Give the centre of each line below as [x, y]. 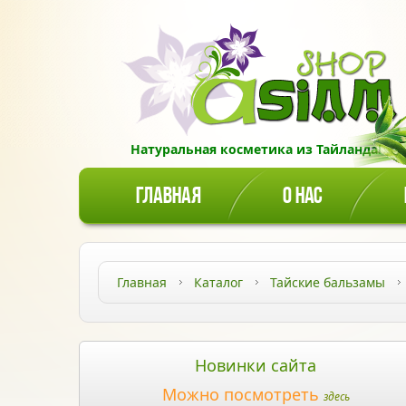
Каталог [218, 282]
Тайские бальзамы [328, 282]
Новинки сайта [256, 365]
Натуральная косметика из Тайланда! [256, 149]
